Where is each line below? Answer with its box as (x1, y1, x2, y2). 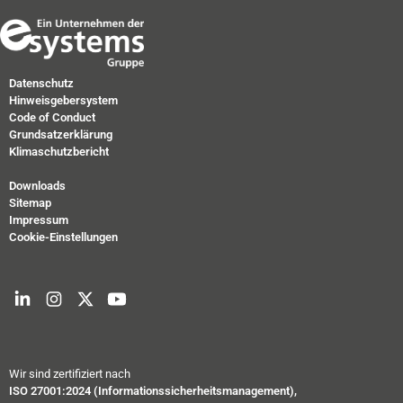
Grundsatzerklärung (9, 127, 112, 141)
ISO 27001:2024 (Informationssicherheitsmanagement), (9, 383, 297, 398)
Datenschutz (9, 76, 74, 90)
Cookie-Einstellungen (9, 230, 118, 245)
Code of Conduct (9, 110, 95, 124)
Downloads (9, 179, 66, 193)
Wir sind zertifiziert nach (9, 366, 133, 381)
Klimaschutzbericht (9, 144, 109, 158)
